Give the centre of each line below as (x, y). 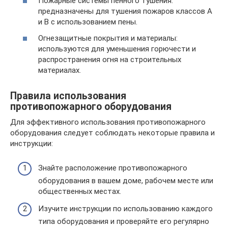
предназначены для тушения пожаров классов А (125, 11)
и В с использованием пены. (88, 22)
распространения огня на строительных (110, 59)
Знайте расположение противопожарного (113, 168)
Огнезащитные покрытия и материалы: (108, 38)
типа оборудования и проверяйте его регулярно (124, 221)
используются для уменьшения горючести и (117, 49)
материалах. (60, 70)
